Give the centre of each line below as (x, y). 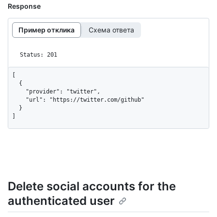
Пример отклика (46, 30)
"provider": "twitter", (19, 91)
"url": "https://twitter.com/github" (19, 100)
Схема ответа (111, 30)
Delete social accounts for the (92, 186)
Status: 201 (39, 54)
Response (24, 6)
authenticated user (61, 201)
